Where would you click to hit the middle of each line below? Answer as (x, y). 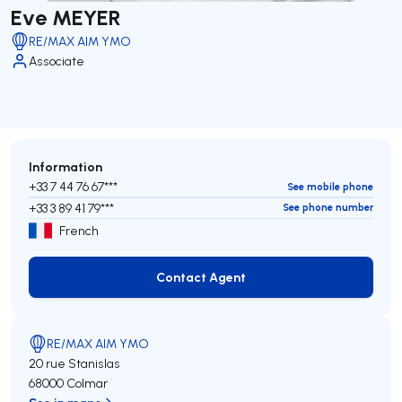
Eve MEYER (66, 17)
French (79, 231)
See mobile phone (330, 186)
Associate (57, 61)
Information (66, 166)
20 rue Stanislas (74, 363)
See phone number (328, 207)
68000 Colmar (68, 383)
